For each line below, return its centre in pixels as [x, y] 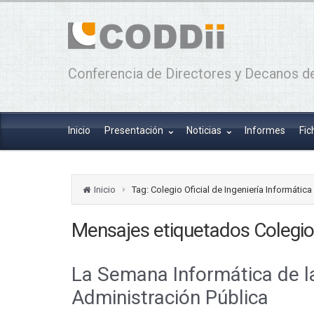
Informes [265, 130]
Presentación [135, 130]
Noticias [205, 130]
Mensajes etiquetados [163, 230]
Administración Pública [170, 297]
